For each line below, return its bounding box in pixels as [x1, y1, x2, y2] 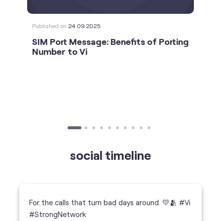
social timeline [70, 147, 151, 162]
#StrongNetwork [29, 209, 86, 219]
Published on [32, 22, 67, 29]
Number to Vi [32, 45, 87, 57]
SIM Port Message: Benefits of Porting [32, 36, 189, 47]
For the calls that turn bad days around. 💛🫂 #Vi [29, 197, 190, 207]
